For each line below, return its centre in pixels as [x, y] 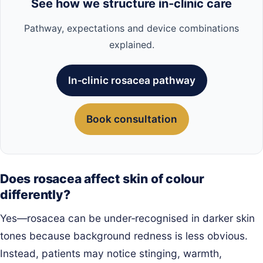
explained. [131, 45]
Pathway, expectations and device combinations [131, 28]
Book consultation [131, 119]
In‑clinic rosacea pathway [131, 80]
